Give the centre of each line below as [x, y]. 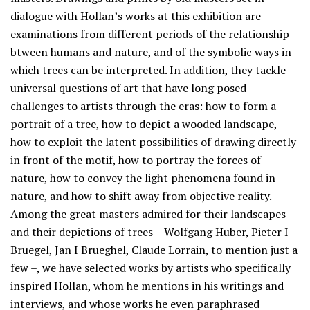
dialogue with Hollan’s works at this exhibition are [136, 16]
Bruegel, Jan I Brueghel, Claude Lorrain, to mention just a [154, 250]
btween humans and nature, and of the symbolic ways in [151, 52]
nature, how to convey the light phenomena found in [143, 178]
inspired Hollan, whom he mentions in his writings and [147, 286]
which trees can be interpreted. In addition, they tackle [148, 70]
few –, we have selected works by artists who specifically [151, 268]
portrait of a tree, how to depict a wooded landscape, [144, 124]
